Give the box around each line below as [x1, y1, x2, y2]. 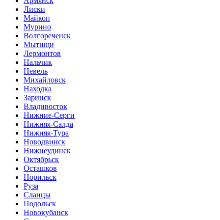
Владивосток [24, 102, 67, 111]
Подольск [24, 199, 56, 208]
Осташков [24, 164, 57, 173]
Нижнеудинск [24, 146, 71, 155]
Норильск [24, 173, 56, 182]
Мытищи [24, 40, 54, 49]
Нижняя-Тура [24, 129, 69, 137]
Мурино [24, 23, 51, 31]
